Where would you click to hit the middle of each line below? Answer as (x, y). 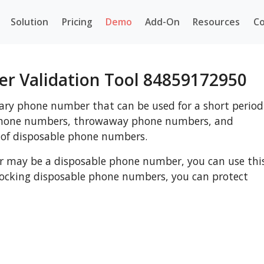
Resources (217, 22)
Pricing (77, 22)
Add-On (163, 22)
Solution (30, 22)
